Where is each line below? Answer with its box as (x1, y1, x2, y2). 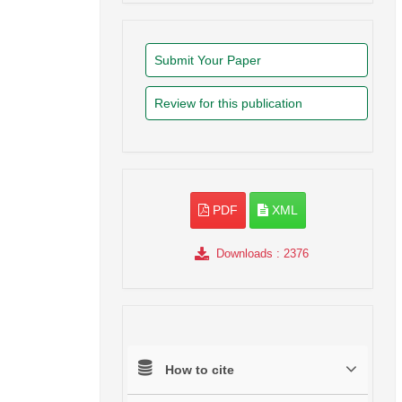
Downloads (215, 247, 273, 261)
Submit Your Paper (154, 53, 261, 68)
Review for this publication (154, 96, 302, 111)
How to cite (165, 363, 234, 378)
